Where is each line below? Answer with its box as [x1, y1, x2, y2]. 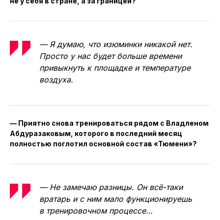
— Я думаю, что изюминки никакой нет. [39, 39, 192, 49]
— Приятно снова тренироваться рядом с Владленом [10, 118, 209, 127]
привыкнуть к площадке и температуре [39, 62, 191, 73]
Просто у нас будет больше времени [39, 51, 182, 61]
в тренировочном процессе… [39, 205, 153, 216]
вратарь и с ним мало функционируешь [39, 193, 192, 204]
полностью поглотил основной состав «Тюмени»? [10, 139, 197, 148]
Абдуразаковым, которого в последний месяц [10, 129, 182, 137]
